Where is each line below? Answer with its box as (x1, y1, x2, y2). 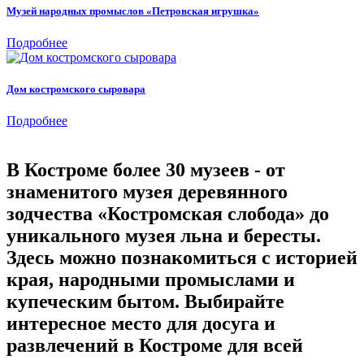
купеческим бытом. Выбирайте (6, 291, 284, 313)
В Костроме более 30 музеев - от (6, 159, 285, 181)
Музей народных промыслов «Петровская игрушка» (6, 4, 259, 17)
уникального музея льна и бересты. (6, 225, 321, 247)
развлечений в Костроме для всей (6, 335, 303, 357)
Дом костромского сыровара (6, 83, 145, 96)
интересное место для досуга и (6, 313, 275, 335)
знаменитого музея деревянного (6, 181, 288, 203)
